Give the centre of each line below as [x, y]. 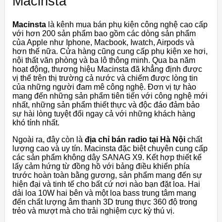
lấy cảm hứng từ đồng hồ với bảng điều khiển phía [101, 166]
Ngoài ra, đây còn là [49, 140]
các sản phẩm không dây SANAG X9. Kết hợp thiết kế [107, 158]
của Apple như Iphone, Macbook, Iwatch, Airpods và [103, 43]
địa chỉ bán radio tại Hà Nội [135, 140]
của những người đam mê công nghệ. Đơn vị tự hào [104, 87]
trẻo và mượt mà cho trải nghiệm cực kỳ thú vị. [93, 211]
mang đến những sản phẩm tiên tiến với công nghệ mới [110, 96]
